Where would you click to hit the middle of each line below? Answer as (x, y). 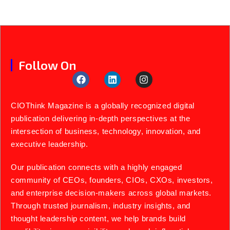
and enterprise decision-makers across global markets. (111, 193)
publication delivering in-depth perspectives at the (101, 119)
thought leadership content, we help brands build (98, 219)
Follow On (47, 65)
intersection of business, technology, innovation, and (106, 131)
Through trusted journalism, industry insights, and (101, 206)
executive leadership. (50, 144)
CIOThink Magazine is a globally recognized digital (103, 106)
